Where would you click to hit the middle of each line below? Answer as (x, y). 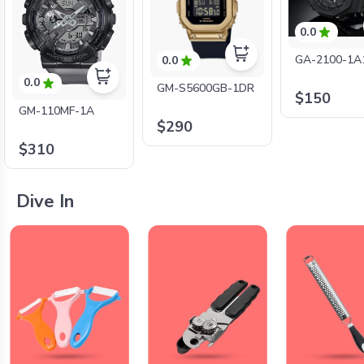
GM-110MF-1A (57, 110)
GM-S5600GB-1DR (206, 89)
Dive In (45, 201)
